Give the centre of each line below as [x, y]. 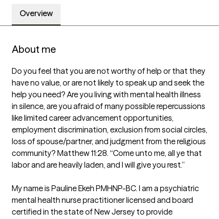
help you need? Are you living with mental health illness [106, 95]
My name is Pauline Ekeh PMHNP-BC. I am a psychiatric [105, 188]
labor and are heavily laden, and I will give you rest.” [98, 165]
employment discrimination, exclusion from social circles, [109, 130]
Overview [36, 13]
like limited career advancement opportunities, [93, 118]
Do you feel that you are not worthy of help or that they [109, 71]
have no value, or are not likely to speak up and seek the [108, 83]
